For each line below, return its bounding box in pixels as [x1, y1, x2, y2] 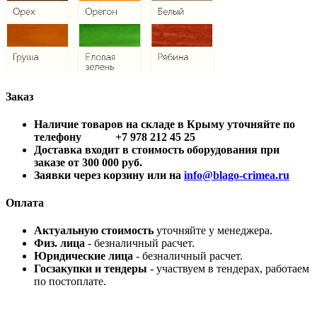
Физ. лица [34, 237, 85, 250]
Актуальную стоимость [34, 224, 156, 237]
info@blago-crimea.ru [184, 168, 289, 181]
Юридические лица [34, 250, 133, 263]
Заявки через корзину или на [34, 168, 184, 181]
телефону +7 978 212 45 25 [34, 130, 195, 143]
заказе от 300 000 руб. [34, 156, 142, 168]
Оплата [6, 197, 44, 209]
